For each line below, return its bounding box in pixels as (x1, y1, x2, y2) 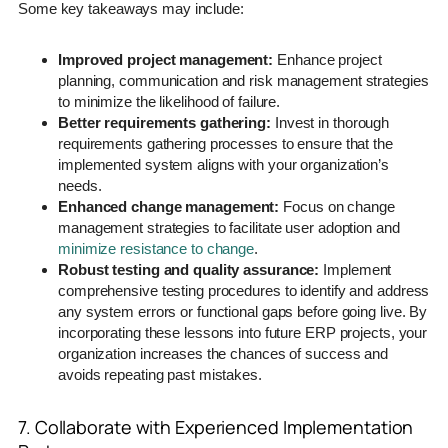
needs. (58, 176, 102, 194)
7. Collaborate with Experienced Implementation (18, 414, 414, 439)
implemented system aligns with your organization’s (58, 155, 389, 173)
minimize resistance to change (58, 239, 255, 257)
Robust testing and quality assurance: (58, 260, 320, 278)
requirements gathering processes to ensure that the (58, 134, 393, 152)
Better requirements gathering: (58, 113, 271, 131)
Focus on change (279, 197, 395, 215)
